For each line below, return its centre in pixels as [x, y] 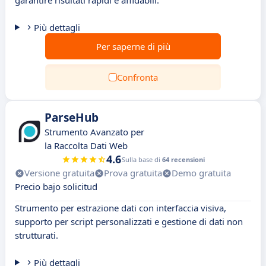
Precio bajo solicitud [56, 186]
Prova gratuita [133, 173]
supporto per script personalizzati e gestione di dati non [129, 221]
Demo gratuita [201, 173]
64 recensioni [183, 159]
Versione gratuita [59, 173]
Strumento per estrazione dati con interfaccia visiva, [121, 208]
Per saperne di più [133, 46]
